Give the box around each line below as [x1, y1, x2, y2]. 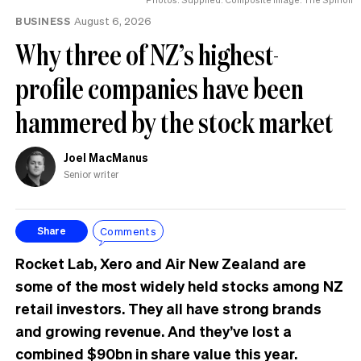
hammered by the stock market [15, 102, 334, 141]
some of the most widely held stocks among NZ [15, 276, 343, 295]
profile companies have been [15, 68, 304, 107]
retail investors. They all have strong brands [15, 298, 322, 317]
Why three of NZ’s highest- [15, 35, 279, 73]
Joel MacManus [64, 149, 148, 164]
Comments [100, 224, 157, 239]
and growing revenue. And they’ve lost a [15, 321, 292, 340]
